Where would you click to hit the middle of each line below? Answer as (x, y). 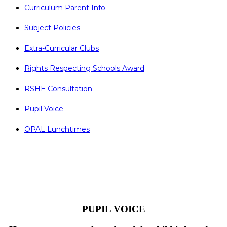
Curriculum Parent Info (65, 7)
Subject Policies (52, 28)
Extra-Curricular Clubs (62, 48)
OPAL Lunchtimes (57, 129)
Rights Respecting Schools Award (84, 68)
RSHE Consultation (58, 88)
